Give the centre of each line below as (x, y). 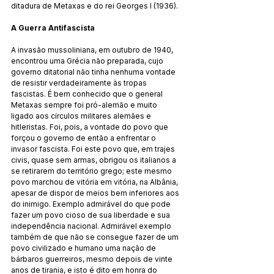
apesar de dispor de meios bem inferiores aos (96, 193)
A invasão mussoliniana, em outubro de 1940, (93, 50)
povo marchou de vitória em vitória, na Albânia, (95, 182)
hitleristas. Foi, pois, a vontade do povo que (91, 127)
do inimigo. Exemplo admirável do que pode (92, 204)
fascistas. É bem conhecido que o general (88, 94)
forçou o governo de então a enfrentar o (84, 138)
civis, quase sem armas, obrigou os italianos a (94, 160)
